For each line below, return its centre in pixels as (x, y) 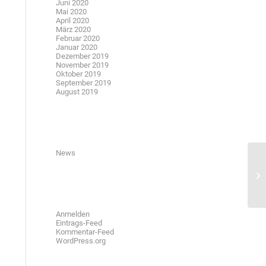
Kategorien (94, 140)
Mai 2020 (71, 12)
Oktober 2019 (78, 74)
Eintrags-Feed (79, 223)
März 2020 (73, 29)
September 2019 (83, 83)
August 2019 (77, 92)
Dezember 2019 (82, 56)
